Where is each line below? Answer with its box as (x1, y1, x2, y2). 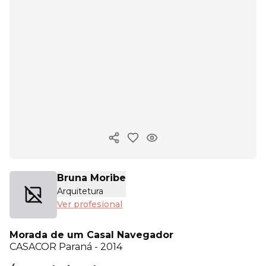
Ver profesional (57, 199, 122, 210)
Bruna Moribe (57, 172, 126, 183)
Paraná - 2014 (59, 241, 122, 252)
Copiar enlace (113, 137, 176, 148)
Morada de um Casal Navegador (9, 229, 173, 240)
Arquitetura (57, 186, 103, 197)
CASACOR (9, 241, 59, 252)
